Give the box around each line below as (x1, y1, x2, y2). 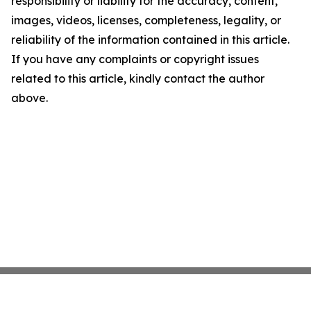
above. (11, 91, 48, 106)
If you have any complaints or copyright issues (11, 52, 259, 67)
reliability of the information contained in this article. (11, 33, 289, 47)
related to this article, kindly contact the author (11, 72, 264, 86)
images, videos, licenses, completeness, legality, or (11, 13, 281, 28)
